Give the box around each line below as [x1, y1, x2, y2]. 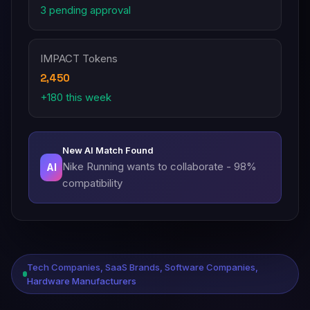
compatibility [62, 176, 123, 190]
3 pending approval [40, 3, 131, 17]
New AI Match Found [62, 145, 154, 156]
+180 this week [40, 91, 111, 104]
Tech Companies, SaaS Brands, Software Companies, [27, 262, 259, 273]
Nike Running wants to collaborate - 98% [62, 160, 257, 173]
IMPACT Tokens [40, 52, 118, 65]
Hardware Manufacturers [27, 275, 137, 286]
